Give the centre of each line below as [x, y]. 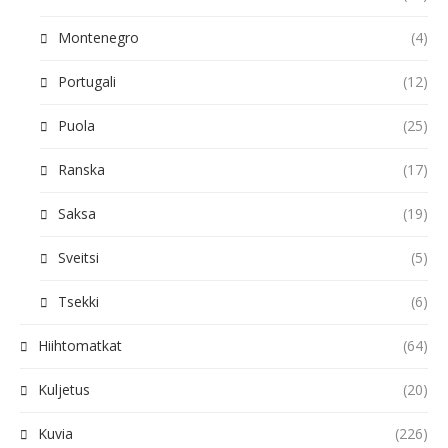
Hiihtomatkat [80, 345]
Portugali [87, 81]
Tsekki [78, 301]
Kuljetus [64, 389]
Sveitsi [78, 257]
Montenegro [98, 37]
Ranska [81, 169]
